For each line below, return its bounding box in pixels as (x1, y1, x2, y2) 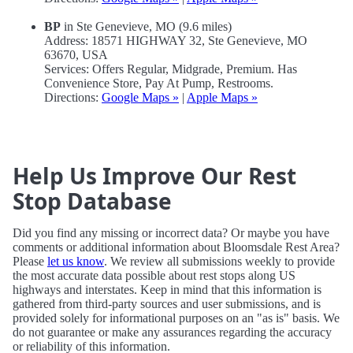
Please (13, 255, 47, 269)
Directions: (44, 91, 102, 105)
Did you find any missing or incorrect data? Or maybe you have (13, 226, 329, 240)
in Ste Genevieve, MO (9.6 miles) (61, 20, 232, 34)
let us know (47, 255, 104, 269)
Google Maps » (102, 91, 179, 105)
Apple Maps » (187, 91, 258, 105)
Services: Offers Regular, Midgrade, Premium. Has (44, 62, 297, 76)
